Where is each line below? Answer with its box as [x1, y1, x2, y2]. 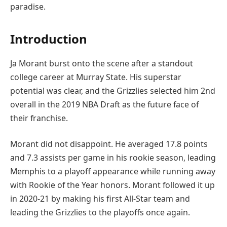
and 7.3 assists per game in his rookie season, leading [10, 152, 216, 164]
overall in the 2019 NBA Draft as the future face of [10, 98, 199, 110]
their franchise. [10, 112, 68, 124]
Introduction [10, 30, 87, 47]
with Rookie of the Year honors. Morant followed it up [10, 179, 215, 191]
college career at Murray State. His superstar [10, 71, 181, 83]
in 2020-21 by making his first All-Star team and [10, 193, 190, 205]
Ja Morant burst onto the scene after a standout [10, 57, 193, 69]
